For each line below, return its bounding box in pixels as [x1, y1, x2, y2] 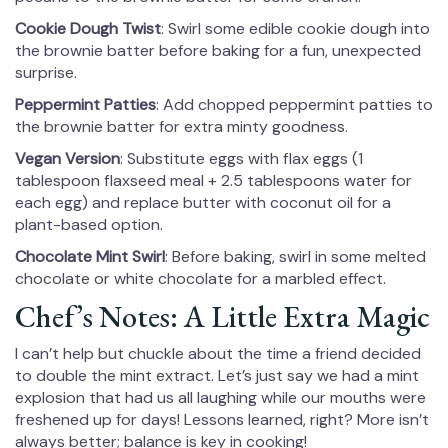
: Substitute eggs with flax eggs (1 [120, 148, 363, 170]
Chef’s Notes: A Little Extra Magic [15, 297, 430, 337]
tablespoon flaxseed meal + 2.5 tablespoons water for [15, 170, 412, 192]
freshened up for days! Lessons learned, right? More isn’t [15, 409, 429, 431]
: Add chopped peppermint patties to [156, 94, 433, 116]
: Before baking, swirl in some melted [165, 246, 426, 268]
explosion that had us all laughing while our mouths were [15, 387, 426, 409]
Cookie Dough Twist [15, 18, 161, 40]
